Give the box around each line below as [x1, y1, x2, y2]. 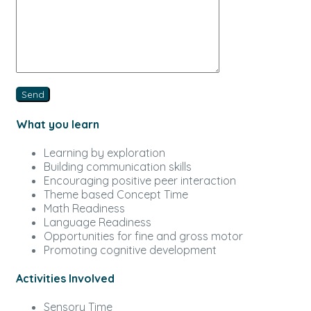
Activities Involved [16, 271, 115, 286]
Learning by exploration [44, 145, 165, 160]
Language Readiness [44, 215, 151, 229]
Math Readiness [44, 201, 125, 215]
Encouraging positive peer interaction [44, 173, 236, 187]
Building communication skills [44, 159, 192, 174]
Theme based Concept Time [44, 187, 188, 201]
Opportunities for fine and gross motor [44, 228, 243, 243]
